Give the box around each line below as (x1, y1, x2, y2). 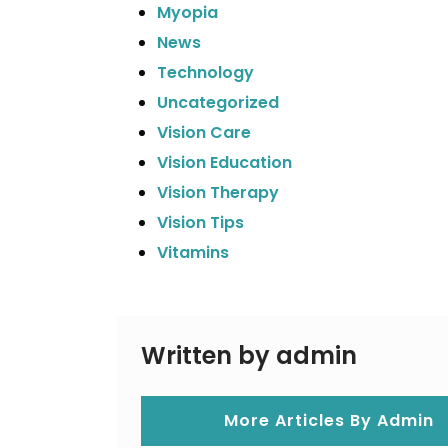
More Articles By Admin (223, 409, 434, 432)
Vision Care (157, 121, 251, 144)
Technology (157, 61, 254, 84)
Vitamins (157, 241, 229, 264)
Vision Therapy (157, 181, 279, 204)
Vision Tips (157, 211, 244, 234)
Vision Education (157, 151, 292, 174)
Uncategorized (157, 91, 279, 114)
